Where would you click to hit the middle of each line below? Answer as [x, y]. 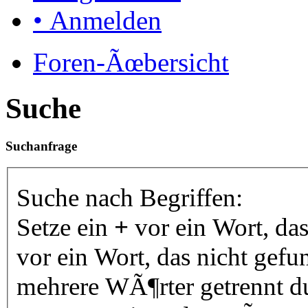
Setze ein [65, 228]
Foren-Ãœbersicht [131, 62]
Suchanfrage [41, 146]
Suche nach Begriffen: [130, 198]
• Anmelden [97, 20]
